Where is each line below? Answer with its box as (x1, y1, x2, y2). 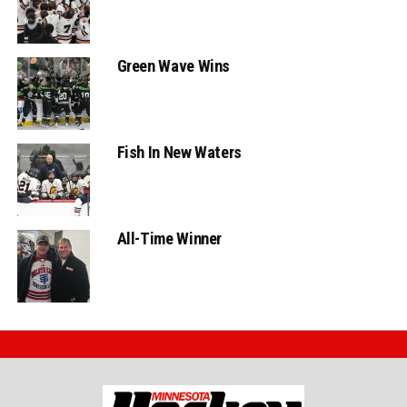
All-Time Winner (116, 229, 223, 249)
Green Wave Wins (116, 56, 231, 76)
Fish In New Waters (116, 143, 242, 163)
